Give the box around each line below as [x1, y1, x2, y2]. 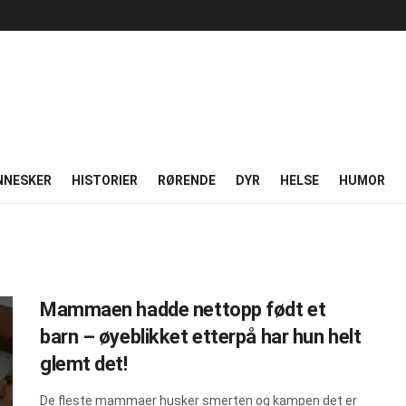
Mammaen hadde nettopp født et [40, 298, 326, 321]
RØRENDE [158, 173, 216, 188]
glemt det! [40, 353, 128, 375]
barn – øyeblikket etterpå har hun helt [40, 325, 362, 348]
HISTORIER [72, 173, 138, 188]
